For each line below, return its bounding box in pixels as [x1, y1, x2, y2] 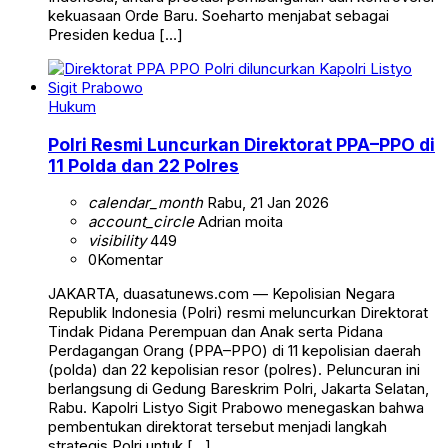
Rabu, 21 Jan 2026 [203, 193, 329, 213]
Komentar [97, 250, 163, 270]
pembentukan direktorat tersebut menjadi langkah [48, 417, 387, 437]
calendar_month [88, 193, 203, 213]
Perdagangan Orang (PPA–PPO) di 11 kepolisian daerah [48, 341, 421, 361]
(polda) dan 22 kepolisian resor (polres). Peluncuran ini [48, 360, 420, 380]
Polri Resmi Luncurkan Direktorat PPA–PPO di [48, 133, 435, 155]
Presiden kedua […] [48, 25, 183, 45]
